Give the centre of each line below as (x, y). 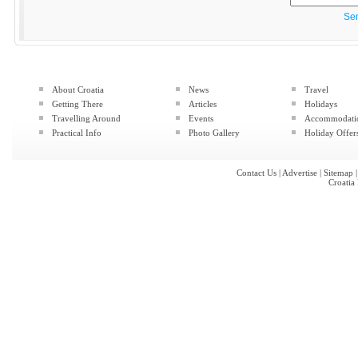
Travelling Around (86, 118)
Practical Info (77, 133)
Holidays (321, 104)
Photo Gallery (214, 133)
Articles (203, 104)
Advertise (300, 173)
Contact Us (257, 173)
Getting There (78, 104)
